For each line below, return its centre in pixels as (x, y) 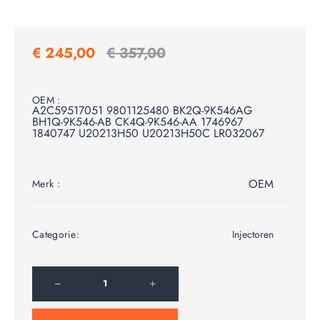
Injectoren (253, 234)
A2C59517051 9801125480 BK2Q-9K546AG (142, 110)
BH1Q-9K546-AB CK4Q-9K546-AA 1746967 (137, 121)
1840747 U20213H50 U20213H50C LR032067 (148, 133)
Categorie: (56, 234)
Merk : (46, 183)
